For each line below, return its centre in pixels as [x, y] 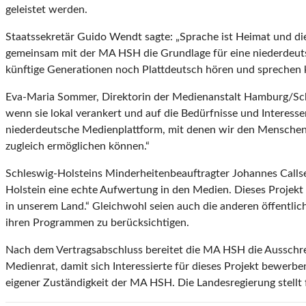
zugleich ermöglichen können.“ [78, 147]
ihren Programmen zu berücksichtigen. [97, 223]
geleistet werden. [46, 10]
